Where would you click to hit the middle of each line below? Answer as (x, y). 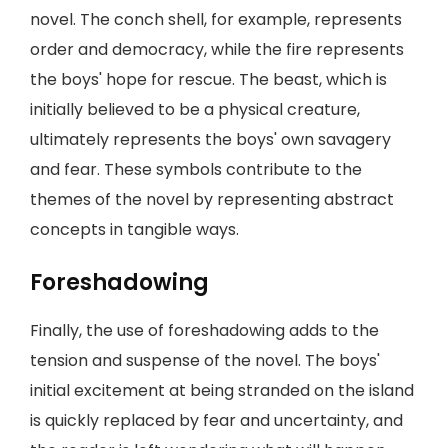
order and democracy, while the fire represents (217, 49)
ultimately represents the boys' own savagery (210, 139)
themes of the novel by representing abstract (212, 199)
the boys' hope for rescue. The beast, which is (208, 79)
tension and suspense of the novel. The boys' (205, 360)
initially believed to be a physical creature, (195, 109)
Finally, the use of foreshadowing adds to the (204, 330)
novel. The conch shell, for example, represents (216, 19)
